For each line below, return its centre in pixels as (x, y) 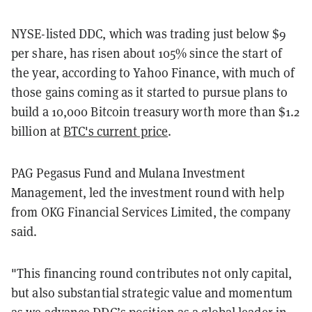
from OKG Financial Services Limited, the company (151, 212)
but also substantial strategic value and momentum (152, 292)
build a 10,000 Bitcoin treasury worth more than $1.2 (156, 111)
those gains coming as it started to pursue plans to (150, 92)
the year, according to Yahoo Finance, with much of (153, 72)
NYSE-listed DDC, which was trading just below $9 (148, 33)
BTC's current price (116, 131)
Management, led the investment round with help (148, 192)
